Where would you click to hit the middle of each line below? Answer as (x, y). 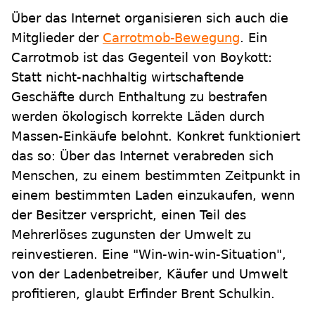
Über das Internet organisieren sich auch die (150, 18)
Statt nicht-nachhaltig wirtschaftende (128, 77)
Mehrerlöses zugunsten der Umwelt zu (131, 234)
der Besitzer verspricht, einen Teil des (129, 215)
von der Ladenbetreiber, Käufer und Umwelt (149, 274)
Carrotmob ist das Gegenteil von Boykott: (142, 57)
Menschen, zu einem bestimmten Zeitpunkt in (156, 175)
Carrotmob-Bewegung (171, 38)
